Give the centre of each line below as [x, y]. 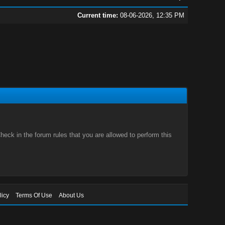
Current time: [97, 15]
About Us [72, 195]
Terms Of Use [34, 195]
